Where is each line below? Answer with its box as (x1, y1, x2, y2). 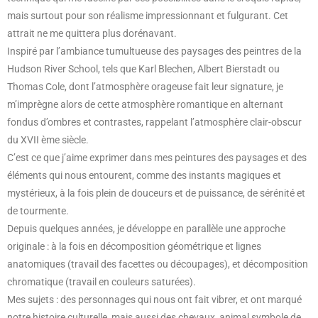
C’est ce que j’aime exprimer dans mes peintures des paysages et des (7, 152, 307, 164)
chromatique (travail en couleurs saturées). (7, 276, 196, 288)
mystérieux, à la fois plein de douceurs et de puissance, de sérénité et (7, 187, 305, 199)
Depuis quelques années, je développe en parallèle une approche (7, 223, 285, 235)
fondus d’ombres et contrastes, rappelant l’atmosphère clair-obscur (7, 116, 302, 128)
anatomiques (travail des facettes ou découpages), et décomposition (7, 258, 308, 270)
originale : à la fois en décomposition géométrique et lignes (7, 241, 261, 253)
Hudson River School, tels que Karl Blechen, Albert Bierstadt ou (7, 63, 280, 75)
